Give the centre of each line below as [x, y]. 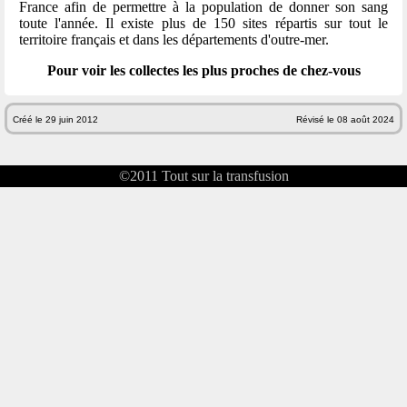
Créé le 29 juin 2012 [55, 119]
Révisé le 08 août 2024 [346, 119]
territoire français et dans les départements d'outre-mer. [174, 40]
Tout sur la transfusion [225, 176]
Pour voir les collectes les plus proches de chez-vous [203, 71]
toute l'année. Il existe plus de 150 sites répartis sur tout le [203, 24]
